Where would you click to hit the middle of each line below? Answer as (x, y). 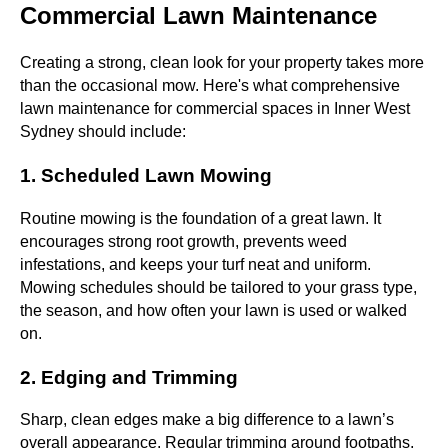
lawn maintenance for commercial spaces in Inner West (215, 109)
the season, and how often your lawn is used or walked (213, 310)
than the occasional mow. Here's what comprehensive (210, 86)
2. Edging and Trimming (129, 377)
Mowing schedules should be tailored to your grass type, (218, 287)
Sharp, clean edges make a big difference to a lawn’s (207, 420)
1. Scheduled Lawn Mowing (146, 176)
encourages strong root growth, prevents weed (183, 241)
